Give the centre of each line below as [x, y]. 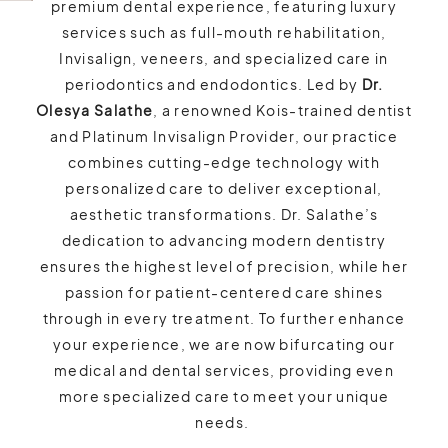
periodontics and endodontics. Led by [213, 83]
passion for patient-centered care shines [224, 291]
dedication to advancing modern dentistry [224, 239]
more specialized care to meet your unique [224, 395]
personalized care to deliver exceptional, [224, 187]
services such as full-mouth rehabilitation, [224, 31]
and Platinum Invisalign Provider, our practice [224, 135]
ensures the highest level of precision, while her [224, 265]
